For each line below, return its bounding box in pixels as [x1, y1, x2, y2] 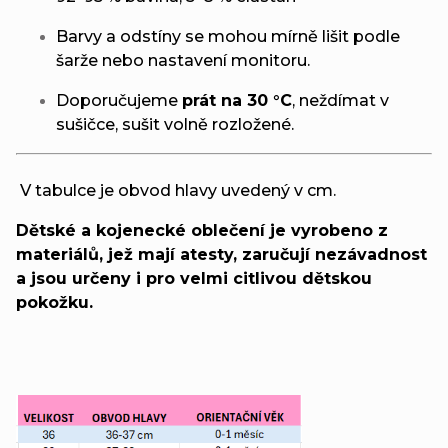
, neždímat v [292, 90, 389, 110]
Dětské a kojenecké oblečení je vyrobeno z [16, 220, 388, 240]
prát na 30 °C [182, 90, 292, 110]
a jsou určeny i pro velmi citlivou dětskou [16, 268, 372, 288]
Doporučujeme [56, 90, 182, 110]
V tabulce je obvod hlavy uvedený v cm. [16, 180, 336, 200]
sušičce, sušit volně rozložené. [56, 114, 294, 134]
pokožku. [16, 292, 93, 312]
